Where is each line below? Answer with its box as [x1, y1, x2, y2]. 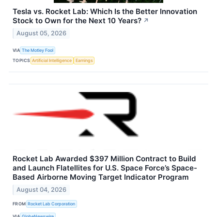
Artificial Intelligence [32, 57, 72, 63]
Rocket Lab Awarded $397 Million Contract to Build [13, 154, 196, 164]
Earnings [75, 57, 93, 63]
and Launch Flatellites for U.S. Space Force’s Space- [13, 163, 197, 173]
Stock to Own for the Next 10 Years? [13, 16, 141, 26]
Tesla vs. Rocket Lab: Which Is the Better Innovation [13, 7, 197, 16]
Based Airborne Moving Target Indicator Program [13, 172, 189, 182]
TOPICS [13, 57, 31, 63]
